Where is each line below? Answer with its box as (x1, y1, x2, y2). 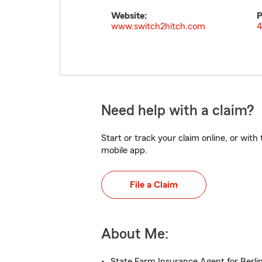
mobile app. (101, 146, 147, 155)
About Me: (101, 227, 168, 242)
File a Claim (130, 180, 178, 189)
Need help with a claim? (101, 104, 254, 118)
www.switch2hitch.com (111, 22, 205, 31)
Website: (111, 11, 147, 20)
